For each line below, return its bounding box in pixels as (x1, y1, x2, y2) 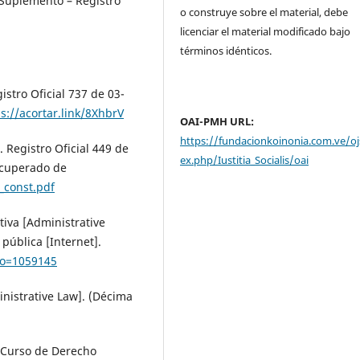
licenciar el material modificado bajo (180, 23, 351, 39)
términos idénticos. (180, 43, 275, 58)
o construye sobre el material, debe (180, 4, 349, 19)
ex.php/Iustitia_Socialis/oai (180, 152, 309, 167)
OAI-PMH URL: (180, 113, 255, 129)
